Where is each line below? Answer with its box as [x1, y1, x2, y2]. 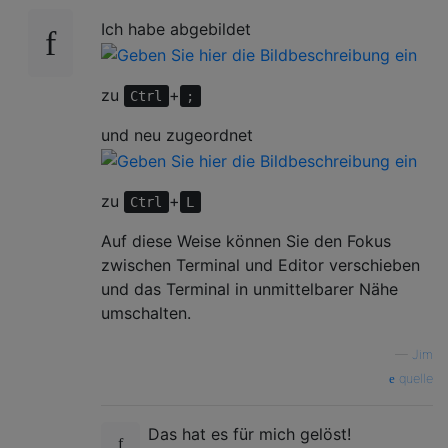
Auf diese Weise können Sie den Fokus [101, 230, 391, 251]
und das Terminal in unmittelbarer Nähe [101, 278, 398, 299]
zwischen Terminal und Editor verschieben [101, 254, 420, 275]
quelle [395, 370, 433, 386]
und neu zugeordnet [101, 125, 253, 146]
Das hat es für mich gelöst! [148, 423, 351, 444]
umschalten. [101, 302, 191, 323]
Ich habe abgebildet [101, 19, 251, 40]
